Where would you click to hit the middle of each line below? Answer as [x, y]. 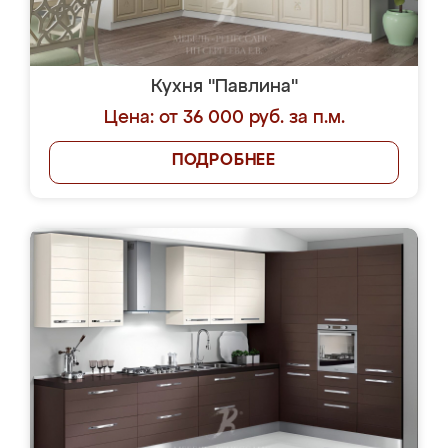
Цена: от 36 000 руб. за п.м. [224, 118]
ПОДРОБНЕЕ [224, 161]
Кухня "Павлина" [224, 87]
